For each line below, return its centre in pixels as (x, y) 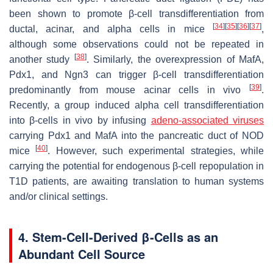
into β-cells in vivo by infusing (80, 120)
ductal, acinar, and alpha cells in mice (111, 29)
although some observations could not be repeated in (136, 44)
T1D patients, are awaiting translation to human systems (136, 181)
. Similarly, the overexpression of (163, 59)
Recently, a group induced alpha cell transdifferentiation (136, 105)
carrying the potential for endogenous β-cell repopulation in (136, 166)
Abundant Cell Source (82, 253)
